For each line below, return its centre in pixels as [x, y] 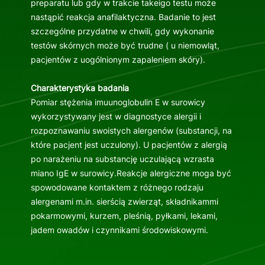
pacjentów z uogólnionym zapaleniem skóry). [119, 60]
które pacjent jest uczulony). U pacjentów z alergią [129, 145]
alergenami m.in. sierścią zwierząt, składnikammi [124, 202]
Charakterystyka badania [80, 88]
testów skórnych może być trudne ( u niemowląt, [125, 46]
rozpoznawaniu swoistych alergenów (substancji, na [131, 131]
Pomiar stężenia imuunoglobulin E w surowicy [118, 102]
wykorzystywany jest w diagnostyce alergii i [116, 117]
